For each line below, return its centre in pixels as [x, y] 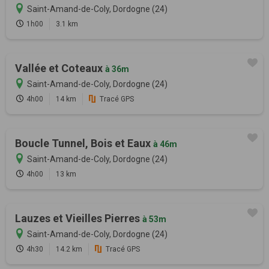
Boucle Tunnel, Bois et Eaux [84, 144]
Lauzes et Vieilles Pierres [79, 219]
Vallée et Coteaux [60, 68]
